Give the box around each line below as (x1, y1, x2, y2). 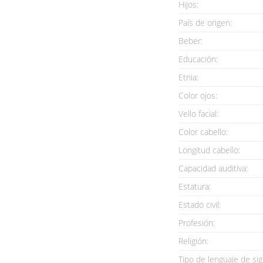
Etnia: (178, 72, 198, 83)
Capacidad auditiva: (178, 163, 248, 174)
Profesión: (178, 217, 215, 228)
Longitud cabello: (178, 144, 240, 156)
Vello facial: (178, 108, 218, 119)
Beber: (178, 35, 203, 46)
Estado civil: (178, 199, 221, 210)
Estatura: (178, 181, 211, 192)
